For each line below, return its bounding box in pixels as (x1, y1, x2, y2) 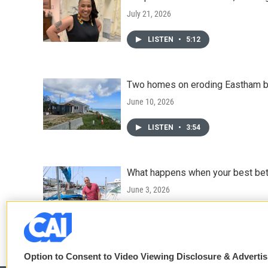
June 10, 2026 (127, 97, 174, 107)
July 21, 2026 (127, 9, 171, 19)
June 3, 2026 (127, 185, 170, 195)
